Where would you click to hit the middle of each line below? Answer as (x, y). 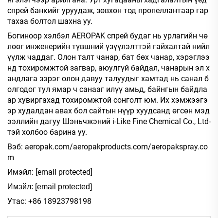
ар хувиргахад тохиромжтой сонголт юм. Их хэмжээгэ (108, 100)
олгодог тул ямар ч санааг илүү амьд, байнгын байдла (107, 89)
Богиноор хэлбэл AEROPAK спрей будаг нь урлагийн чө (108, 36)
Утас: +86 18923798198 (49, 201)
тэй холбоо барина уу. (47, 132)
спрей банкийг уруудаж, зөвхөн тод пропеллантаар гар (108, 10)
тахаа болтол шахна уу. (50, 21)
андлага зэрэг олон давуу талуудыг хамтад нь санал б (108, 78)
